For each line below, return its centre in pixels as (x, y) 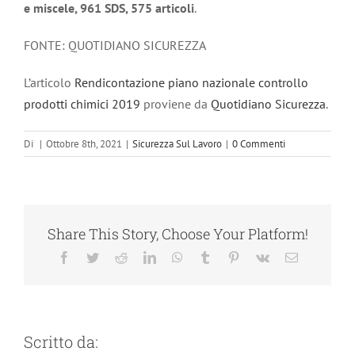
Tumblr (229, 257)
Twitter (116, 257)
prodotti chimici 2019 (82, 104)
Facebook (94, 257)
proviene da (176, 104)
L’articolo (49, 82)
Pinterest (260, 257)
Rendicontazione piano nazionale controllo (191, 82)
